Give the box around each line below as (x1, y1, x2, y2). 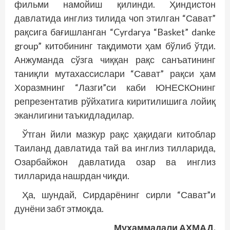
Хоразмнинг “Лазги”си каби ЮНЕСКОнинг (14, 81, 216, 93)
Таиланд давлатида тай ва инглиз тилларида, (14, 142, 216, 154)
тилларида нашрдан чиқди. (14, 169, 129, 181)
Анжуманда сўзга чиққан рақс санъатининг (14, 53, 216, 65)
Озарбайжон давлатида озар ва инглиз (14, 156, 216, 167)
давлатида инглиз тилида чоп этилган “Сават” (14, 12, 216, 24)
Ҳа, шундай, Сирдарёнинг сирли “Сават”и (22, 188, 216, 200)
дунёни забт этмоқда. (14, 202, 104, 214)
